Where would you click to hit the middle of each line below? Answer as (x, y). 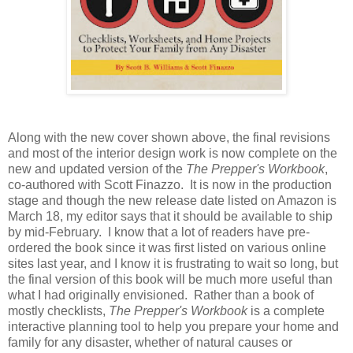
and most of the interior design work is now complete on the (173, 153)
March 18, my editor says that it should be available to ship (170, 216)
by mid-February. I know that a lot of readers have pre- (159, 232)
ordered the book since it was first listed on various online (167, 247)
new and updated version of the (97, 169)
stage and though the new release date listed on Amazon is (172, 200)
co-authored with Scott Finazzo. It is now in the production (170, 184)
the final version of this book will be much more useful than (170, 279)
